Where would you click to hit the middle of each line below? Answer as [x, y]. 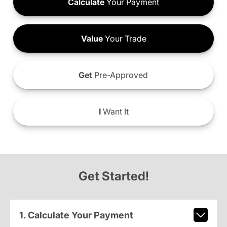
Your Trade [124, 39]
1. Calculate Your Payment [76, 215]
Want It [115, 112]
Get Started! [113, 176]
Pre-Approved [120, 75]
